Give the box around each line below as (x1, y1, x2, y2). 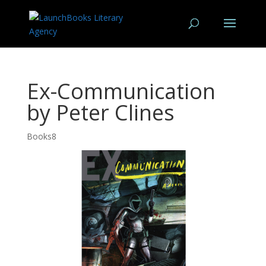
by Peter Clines (26, 98, 175, 127)
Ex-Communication (26, 77, 216, 106)
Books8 (26, 131, 56, 142)
